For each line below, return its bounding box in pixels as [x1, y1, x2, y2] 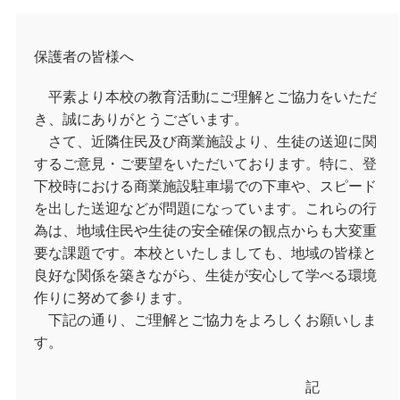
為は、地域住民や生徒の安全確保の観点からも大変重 [34, 222, 377, 238]
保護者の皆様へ [34, 48, 134, 64]
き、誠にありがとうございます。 [34, 111, 248, 127]
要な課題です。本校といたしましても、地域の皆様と [34, 245, 377, 261]
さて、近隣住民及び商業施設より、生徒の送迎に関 [34, 133, 377, 149]
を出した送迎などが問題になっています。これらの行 [34, 200, 377, 216]
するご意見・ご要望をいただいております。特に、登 [34, 155, 377, 171]
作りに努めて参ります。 [34, 289, 191, 305]
